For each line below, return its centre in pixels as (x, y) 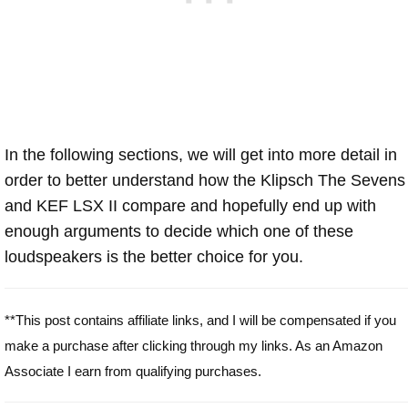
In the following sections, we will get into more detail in (201, 154)
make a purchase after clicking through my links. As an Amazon (194, 345)
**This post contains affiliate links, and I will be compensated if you (200, 320)
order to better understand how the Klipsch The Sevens (205, 180)
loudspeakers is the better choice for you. (154, 256)
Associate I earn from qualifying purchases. (133, 371)
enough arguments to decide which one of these (179, 231)
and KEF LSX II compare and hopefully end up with (190, 205)
